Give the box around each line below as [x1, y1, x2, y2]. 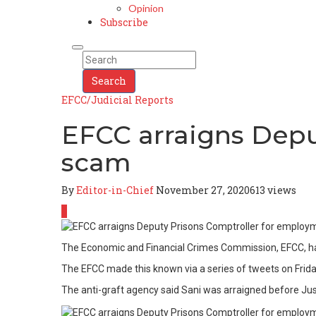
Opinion [128, 2, 164, 14]
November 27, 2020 [156, 183, 250, 197]
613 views [250, 183, 296, 197]
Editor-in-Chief [76, 183, 154, 197]
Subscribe [100, 16, 148, 29]
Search [92, 74, 126, 87]
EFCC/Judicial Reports [61, 93, 174, 107]
